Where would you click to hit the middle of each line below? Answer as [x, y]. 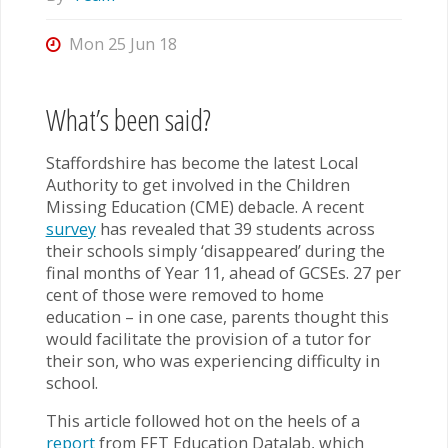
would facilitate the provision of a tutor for [208, 339]
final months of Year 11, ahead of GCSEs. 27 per [223, 273]
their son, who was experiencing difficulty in [212, 361]
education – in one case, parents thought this [217, 317]
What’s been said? [128, 119]
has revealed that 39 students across [235, 229]
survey [70, 229]
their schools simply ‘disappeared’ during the [215, 251]
